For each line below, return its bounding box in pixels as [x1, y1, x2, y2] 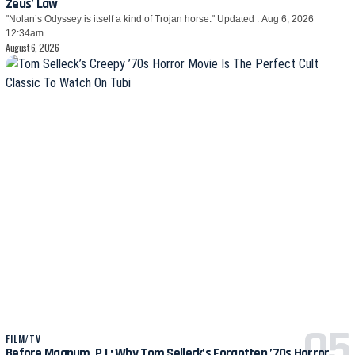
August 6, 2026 [6, 40, 59, 54]
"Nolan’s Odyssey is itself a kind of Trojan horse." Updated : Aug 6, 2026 [6, 13, 314, 25]
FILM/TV [6, 332, 42, 346]
